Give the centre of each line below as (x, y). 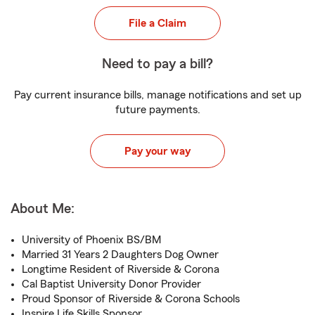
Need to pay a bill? (157, 64)
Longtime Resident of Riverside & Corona (121, 269)
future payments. (157, 110)
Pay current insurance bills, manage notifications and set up (157, 95)
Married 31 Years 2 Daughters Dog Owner (120, 255)
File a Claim (157, 23)
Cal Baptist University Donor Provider (111, 284)
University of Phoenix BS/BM (91, 240)
